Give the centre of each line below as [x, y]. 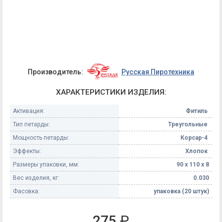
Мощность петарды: [41, 138]
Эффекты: [27, 151]
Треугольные [189, 124]
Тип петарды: [31, 124]
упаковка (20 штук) [181, 191]
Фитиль [197, 111]
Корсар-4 [195, 138]
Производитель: [56, 72]
